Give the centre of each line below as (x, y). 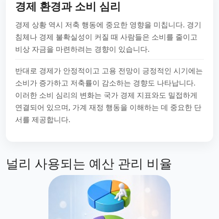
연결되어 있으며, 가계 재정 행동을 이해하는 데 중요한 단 (108, 107)
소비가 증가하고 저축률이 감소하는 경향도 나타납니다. (105, 83)
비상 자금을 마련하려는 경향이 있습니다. (82, 49)
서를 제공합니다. (43, 119)
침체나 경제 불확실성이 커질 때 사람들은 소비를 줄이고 (106, 37)
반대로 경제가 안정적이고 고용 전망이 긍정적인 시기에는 (109, 70)
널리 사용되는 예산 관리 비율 (89, 164)
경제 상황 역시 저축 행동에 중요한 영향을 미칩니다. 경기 (108, 24)
